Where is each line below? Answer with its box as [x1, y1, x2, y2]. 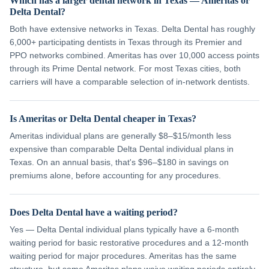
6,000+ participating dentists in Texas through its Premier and [10, 37, 242, 47]
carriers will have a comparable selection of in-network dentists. [10, 77, 250, 86]
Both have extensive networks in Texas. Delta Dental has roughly [10, 24, 255, 34]
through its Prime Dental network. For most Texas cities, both [10, 64, 241, 73]
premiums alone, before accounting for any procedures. [10, 171, 221, 180]
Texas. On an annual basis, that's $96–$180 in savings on [10, 157, 229, 167]
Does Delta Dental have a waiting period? [10, 207, 178, 217]
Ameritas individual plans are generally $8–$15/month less [10, 131, 231, 141]
